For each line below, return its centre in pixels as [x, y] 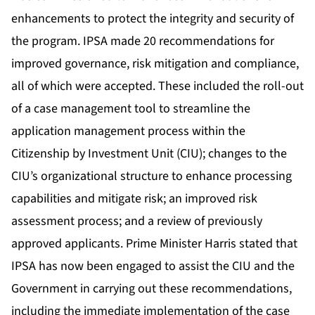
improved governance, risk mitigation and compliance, [155, 63]
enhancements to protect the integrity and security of [153, 18]
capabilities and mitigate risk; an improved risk [134, 198]
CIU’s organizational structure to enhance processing [152, 176]
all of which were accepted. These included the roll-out [157, 86]
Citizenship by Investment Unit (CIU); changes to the [149, 153]
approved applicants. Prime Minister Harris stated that [154, 243]
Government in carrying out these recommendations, [152, 288]
